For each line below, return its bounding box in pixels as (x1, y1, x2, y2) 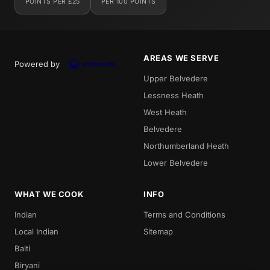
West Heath (143, 107, 187, 117)
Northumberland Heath (143, 140, 229, 151)
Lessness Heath (143, 90, 204, 100)
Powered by (14, 58, 60, 69)
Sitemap (143, 226, 173, 236)
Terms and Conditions (143, 209, 225, 219)
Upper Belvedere (143, 73, 208, 83)
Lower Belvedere (143, 157, 208, 168)
